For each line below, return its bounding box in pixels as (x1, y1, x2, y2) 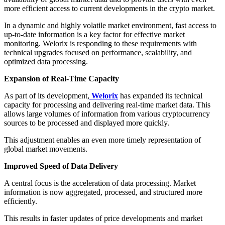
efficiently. (4, 196, 37, 205)
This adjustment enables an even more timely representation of (4, 135, 201, 144)
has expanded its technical (118, 91, 202, 100)
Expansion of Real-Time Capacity (4, 74, 119, 83)
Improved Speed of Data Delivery (4, 161, 118, 170)
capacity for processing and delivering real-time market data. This (4, 100, 210, 109)
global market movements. (4, 144, 87, 153)
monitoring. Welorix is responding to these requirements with (4, 39, 197, 48)
